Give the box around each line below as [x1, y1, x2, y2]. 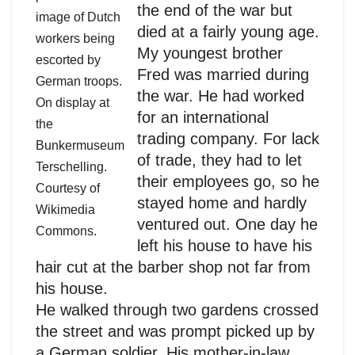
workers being [36, 31, 115, 45]
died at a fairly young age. [137, 22, 319, 40]
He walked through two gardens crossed [36, 300, 319, 319]
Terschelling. [36, 159, 107, 174]
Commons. [36, 223, 97, 238]
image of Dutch [36, 10, 120, 24]
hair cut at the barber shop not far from [36, 258, 311, 276]
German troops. [36, 74, 122, 88]
